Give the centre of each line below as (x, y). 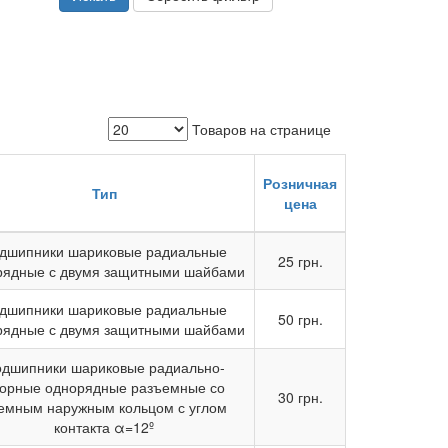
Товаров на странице (261, 129)
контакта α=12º (104, 427)
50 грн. (300, 319)
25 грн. (300, 261)
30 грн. (300, 397)
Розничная (300, 183)
